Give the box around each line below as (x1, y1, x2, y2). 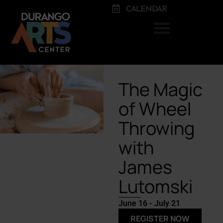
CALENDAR (125, 2, 167, 14)
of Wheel (118, 96, 191, 121)
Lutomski (118, 174, 193, 199)
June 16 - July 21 (118, 198, 180, 208)
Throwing (118, 115, 195, 140)
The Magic (118, 77, 203, 102)
